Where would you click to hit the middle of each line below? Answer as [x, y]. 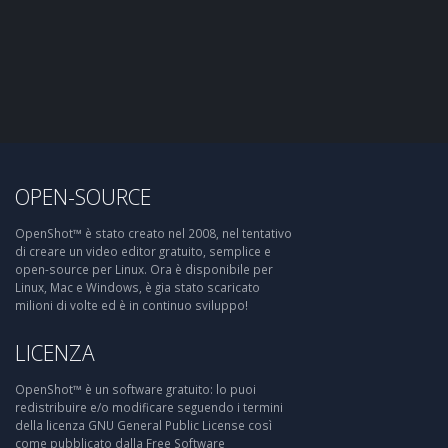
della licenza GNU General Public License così [143, 425]
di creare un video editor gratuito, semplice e [143, 251]
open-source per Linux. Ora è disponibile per [144, 269]
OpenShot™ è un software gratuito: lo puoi [135, 389]
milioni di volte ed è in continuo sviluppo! [131, 305]
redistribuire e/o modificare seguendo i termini [149, 407]
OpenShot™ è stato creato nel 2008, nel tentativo [153, 233]
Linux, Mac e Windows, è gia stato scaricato [137, 287]
